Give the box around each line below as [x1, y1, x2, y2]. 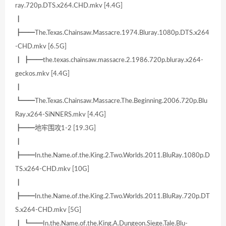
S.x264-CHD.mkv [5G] [15, 206, 81, 214]
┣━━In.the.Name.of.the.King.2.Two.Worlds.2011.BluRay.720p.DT [15, 193, 210, 200]
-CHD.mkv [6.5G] [15, 43, 67, 50]
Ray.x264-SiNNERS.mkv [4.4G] [15, 111, 106, 119]
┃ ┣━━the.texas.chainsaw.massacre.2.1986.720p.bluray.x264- [15, 56, 203, 64]
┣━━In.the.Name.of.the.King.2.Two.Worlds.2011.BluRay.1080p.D [15, 152, 210, 159]
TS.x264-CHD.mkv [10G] [15, 165, 89, 173]
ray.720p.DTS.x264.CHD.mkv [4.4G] [15, 2, 123, 10]
